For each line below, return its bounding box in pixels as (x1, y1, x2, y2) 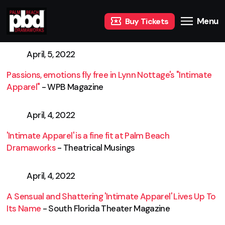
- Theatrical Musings (56, 142, 135, 153)
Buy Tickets (125, 16, 169, 27)
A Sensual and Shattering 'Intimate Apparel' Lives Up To (7, 191, 216, 202)
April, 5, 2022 (27, 49, 75, 60)
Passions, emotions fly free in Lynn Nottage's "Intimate (7, 69, 212, 80)
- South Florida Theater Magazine (41, 203, 170, 214)
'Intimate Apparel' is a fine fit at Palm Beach (7, 130, 169, 141)
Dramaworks (7, 142, 56, 153)
